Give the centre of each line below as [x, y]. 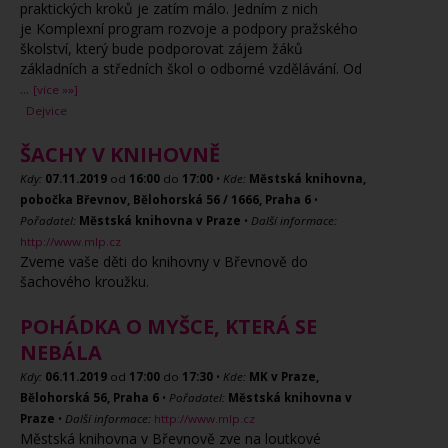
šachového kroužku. [84, 281]
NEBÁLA [61, 352]
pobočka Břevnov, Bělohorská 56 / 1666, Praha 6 [165, 199]
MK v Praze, [284, 376]
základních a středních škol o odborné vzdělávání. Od [191, 68]
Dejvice [46, 110]
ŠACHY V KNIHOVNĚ [120, 154]
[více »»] [55, 89]
